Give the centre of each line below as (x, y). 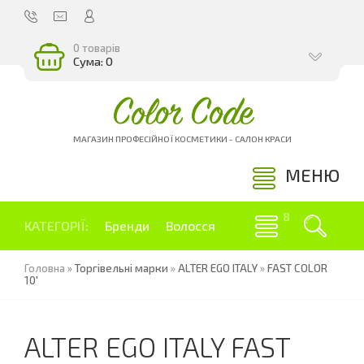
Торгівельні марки (121, 268)
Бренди (127, 225)
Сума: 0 (93, 61)
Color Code (182, 113)
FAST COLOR (297, 268)
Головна (45, 268)
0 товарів (97, 48)
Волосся (191, 225)
